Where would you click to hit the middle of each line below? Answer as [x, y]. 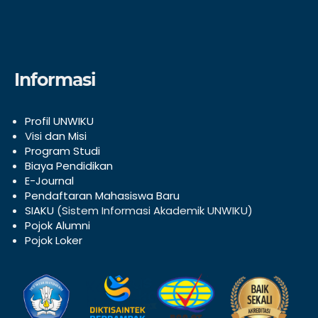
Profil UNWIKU [59, 121]
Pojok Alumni [57, 225]
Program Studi [62, 150]
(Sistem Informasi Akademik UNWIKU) [153, 210]
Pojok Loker [54, 240]
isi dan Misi [59, 136]
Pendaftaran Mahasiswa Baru [102, 195]
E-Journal [49, 180]
